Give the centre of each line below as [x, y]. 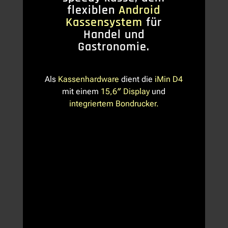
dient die [137, 79]
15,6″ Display [125, 92]
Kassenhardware [89, 79]
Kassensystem [104, 23]
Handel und [114, 35]
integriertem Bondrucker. [114, 104]
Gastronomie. [114, 47]
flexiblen [91, 10]
